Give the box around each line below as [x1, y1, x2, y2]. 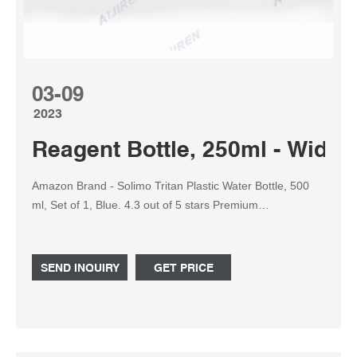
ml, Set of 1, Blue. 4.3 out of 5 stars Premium [32, 198, 213, 211]
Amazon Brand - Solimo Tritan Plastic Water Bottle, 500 [32, 179, 309, 192]
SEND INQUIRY [40, 261, 120, 274]
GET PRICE [153, 261, 214, 274]
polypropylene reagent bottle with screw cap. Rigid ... [32, 218, 298, 230]
